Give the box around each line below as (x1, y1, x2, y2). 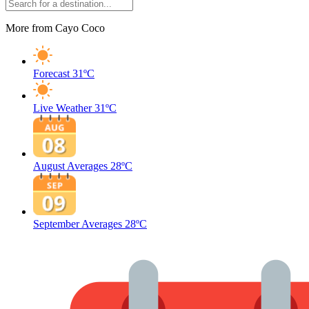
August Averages (33, 160, 108, 172)
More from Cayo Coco (6, 22, 105, 34)
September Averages (33, 218, 122, 230)
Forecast (33, 68, 70, 79)
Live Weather (33, 102, 92, 114)
